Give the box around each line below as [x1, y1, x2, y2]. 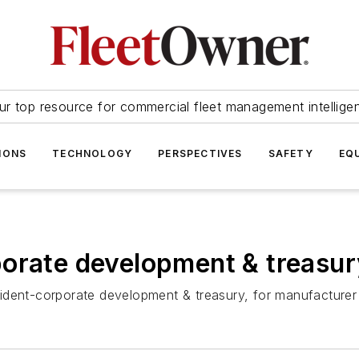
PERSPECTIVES [158, 147, 243, 159]
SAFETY [268, 147, 313, 159]
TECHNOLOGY [52, 147, 133, 159]
